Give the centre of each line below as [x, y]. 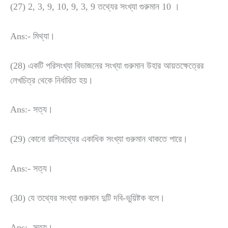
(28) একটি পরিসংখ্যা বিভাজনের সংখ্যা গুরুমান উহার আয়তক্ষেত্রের [107, 65]
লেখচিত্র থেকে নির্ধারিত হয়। [52, 80]
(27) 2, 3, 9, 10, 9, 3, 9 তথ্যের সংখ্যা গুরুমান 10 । [95, 7]
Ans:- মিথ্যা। [33, 36]
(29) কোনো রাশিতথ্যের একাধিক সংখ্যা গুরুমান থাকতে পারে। [99, 139]
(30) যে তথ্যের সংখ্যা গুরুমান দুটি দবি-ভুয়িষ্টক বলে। [88, 198]
